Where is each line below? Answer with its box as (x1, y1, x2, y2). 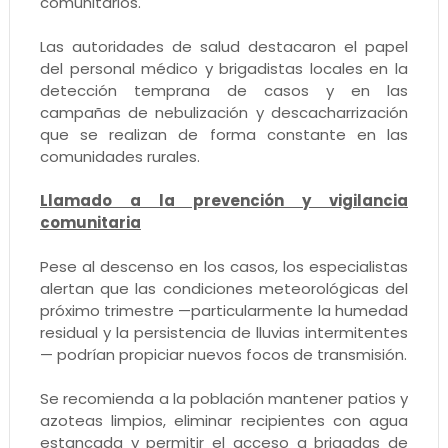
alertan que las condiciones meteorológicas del (39, 277, 409, 299)
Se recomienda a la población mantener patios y (39, 387, 409, 409)
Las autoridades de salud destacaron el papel (39, 35, 409, 57)
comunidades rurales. (39, 145, 200, 167)
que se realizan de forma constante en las (39, 123, 409, 145)
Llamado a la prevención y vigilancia (39, 189, 409, 211)
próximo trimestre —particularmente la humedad (39, 299, 409, 321)
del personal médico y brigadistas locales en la (39, 57, 409, 79)
